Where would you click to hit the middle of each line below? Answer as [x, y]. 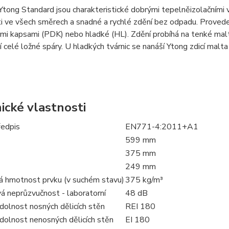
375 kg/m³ [144, 180]
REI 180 [140, 207]
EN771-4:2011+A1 [162, 127]
